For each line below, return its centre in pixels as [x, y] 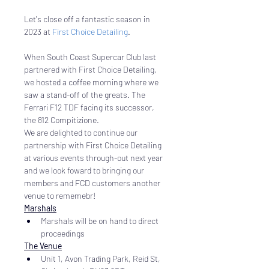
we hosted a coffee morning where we [92, 82]
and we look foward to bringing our [85, 170]
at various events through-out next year [94, 158]
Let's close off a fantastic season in [88, 19]
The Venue [43, 246]
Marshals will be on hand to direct [101, 221]
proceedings [63, 233]
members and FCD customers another [93, 183]
